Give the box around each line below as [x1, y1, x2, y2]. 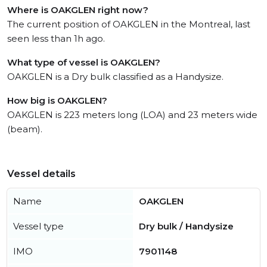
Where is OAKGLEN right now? [7, 4, 148, 15]
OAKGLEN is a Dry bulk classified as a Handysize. [7, 71, 223, 82]
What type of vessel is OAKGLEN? [7, 57, 160, 68]
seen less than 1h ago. [7, 33, 105, 44]
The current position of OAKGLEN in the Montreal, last [7, 18, 250, 30]
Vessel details [7, 168, 76, 179]
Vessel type [13, 221, 64, 232]
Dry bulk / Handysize [139, 221, 234, 232]
